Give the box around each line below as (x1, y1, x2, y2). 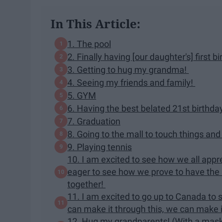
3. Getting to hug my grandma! (67, 64, 189, 75)
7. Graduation (67, 115, 120, 126)
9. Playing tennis (67, 141, 132, 152)
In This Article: (51, 15, 140, 32)
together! (67, 179, 106, 190)
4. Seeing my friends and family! (67, 77, 195, 88)
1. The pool (67, 38, 111, 49)
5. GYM (67, 90, 96, 101)
